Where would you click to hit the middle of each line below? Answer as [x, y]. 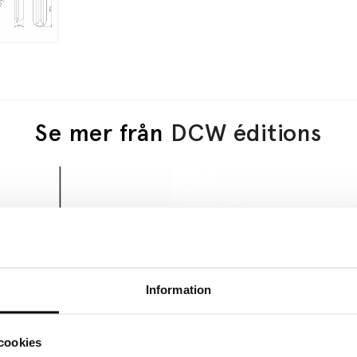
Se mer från [103, 132]
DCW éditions [246, 132]
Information [178, 289]
